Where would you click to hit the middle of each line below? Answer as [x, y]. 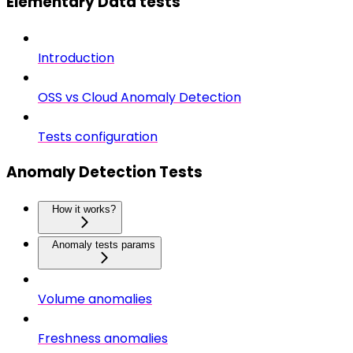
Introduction [76, 58]
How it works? [84, 210]
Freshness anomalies [103, 339]
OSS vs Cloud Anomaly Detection [139, 97]
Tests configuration [98, 136]
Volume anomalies [95, 299]
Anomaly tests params [104, 245]
